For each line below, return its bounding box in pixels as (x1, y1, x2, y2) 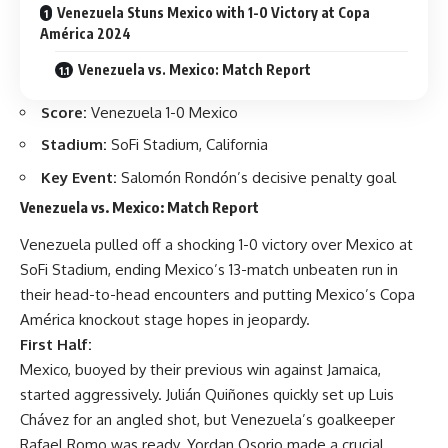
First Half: (20, 334, 92, 354)
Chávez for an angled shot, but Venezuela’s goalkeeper (20, 409, 395, 429)
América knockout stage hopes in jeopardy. (20, 309, 310, 329)
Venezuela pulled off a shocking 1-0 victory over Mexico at (20, 234, 413, 254)
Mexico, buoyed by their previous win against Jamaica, (20, 359, 381, 379)
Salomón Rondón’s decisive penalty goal (117, 167, 396, 187)
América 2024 (40, 24, 131, 42)
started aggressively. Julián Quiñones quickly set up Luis (20, 384, 394, 404)
